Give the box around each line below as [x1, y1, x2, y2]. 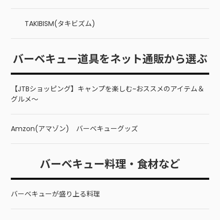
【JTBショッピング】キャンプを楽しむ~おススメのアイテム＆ [11, 84, 205, 94]
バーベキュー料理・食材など [40, 156, 180, 172]
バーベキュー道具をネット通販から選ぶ [13, 51, 207, 67]
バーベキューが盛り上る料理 [11, 189, 101, 199]
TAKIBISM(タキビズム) [25, 19, 96, 29]
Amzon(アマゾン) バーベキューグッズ [11, 124, 138, 134]
